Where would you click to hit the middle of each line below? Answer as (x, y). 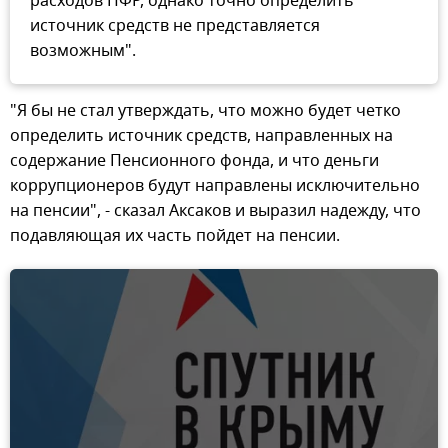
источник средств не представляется (175, 26)
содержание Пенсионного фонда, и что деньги (194, 161)
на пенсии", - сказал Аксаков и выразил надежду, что (215, 211)
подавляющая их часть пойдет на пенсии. (175, 236)
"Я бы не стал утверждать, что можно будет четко (205, 111)
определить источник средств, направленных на (201, 136)
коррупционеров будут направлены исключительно (215, 186)
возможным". (83, 51)
